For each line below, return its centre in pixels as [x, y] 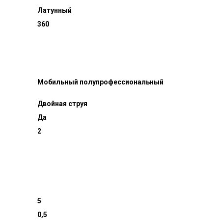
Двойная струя [63, 104]
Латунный [55, 10]
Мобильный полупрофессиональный [101, 82]
